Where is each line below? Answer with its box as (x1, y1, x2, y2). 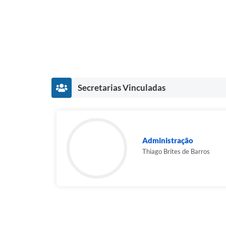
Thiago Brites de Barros (142, 147, 210, 155)
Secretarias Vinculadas (78, 82, 165, 93)
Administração (142, 135, 193, 145)
